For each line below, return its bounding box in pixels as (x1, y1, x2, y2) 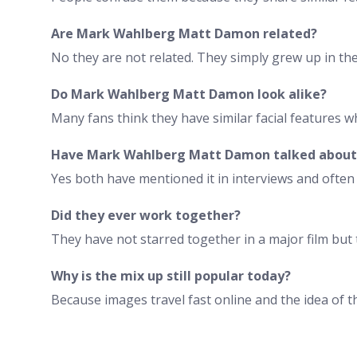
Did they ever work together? (51, 206, 241, 224)
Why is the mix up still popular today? (51, 266, 291, 284)
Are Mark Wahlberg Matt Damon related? (51, 24, 317, 42)
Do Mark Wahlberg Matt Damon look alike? (51, 84, 327, 103)
